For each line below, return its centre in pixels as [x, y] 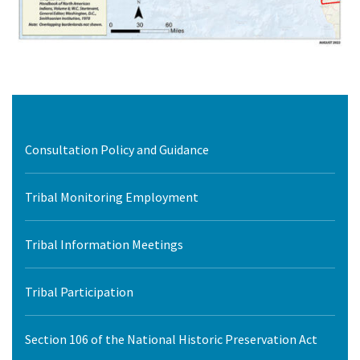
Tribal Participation [79, 292]
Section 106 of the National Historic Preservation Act [171, 340]
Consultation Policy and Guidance [117, 150]
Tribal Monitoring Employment [112, 197]
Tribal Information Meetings [104, 245]
